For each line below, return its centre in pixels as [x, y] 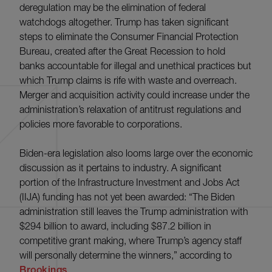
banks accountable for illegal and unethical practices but [135, 66]
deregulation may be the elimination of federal [113, 8]
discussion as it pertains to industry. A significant [121, 168]
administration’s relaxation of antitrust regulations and [130, 110]
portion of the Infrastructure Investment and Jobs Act [130, 182]
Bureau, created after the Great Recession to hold [122, 51]
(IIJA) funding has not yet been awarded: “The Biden [127, 197]
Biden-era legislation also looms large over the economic [136, 153]
